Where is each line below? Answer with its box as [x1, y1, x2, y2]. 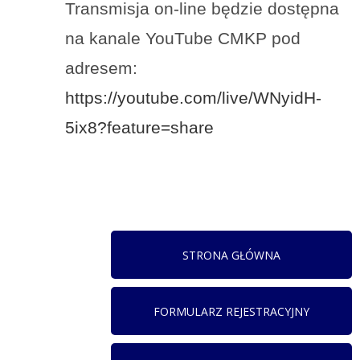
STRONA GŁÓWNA [182, 247, 281, 263]
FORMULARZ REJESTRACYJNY [153, 303, 310, 319]
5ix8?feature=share [65, 118, 215, 137]
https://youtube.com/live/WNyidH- [65, 88, 322, 108]
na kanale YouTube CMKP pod [65, 29, 301, 48]
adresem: [65, 59, 138, 78]
